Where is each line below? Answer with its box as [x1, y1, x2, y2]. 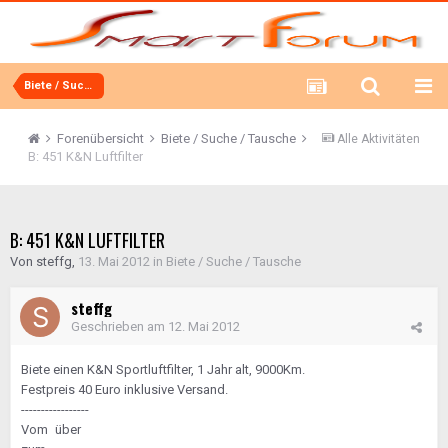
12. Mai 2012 [168, 319, 240, 334]
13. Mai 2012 [78, 254, 150, 269]
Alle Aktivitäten [337, 132, 420, 146]
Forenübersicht [57, 131, 147, 146]
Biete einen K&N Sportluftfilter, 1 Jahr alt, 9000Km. [21, 362, 305, 377]
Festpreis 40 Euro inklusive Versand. [21, 382, 228, 397]
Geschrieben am [71, 319, 168, 334]
